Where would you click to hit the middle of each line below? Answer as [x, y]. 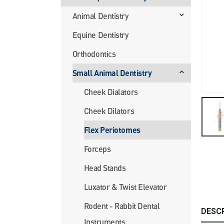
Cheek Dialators [111, 91]
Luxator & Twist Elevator [125, 186]
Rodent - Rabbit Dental [122, 205]
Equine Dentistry [100, 34]
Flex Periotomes [112, 129]
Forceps [97, 148]
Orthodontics [94, 53]
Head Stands [105, 167]
